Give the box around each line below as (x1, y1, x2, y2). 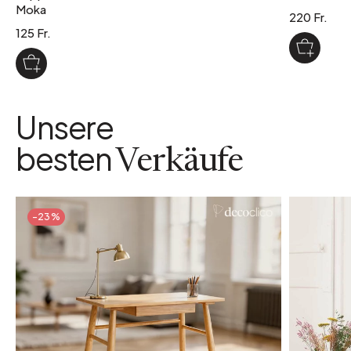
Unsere (16, 106, 113, 147)
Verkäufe (115, 145, 250, 180)
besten (16, 137, 116, 178)
